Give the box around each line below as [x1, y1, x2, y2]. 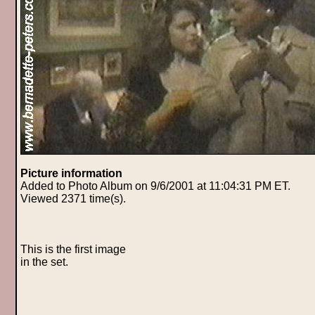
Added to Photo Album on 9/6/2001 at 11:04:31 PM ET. [20, 179, 290, 192]
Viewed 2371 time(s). [20, 192, 126, 205]
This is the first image [20, 243, 126, 255]
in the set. [20, 255, 68, 268]
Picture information [20, 167, 122, 179]
